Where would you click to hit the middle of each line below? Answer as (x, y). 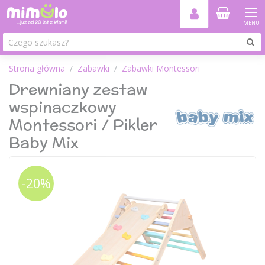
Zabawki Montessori (161, 68)
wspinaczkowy (63, 107)
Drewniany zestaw (78, 89)
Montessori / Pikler (83, 125)
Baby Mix (44, 142)
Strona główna (37, 68)
